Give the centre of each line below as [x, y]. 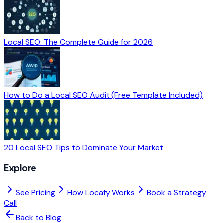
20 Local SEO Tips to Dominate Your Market [84, 148]
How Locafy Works [101, 192]
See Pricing [36, 192]
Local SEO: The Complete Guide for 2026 [78, 42]
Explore [20, 168]
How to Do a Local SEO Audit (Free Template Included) [103, 95]
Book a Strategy [176, 192]
